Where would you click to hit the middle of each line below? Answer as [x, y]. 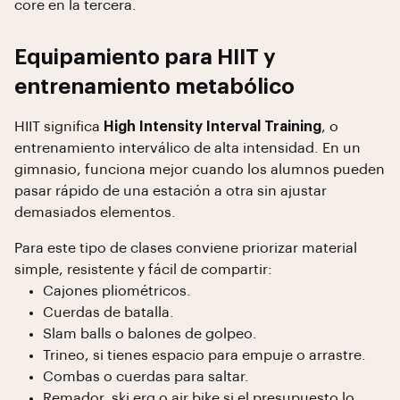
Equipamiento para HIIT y [145, 57]
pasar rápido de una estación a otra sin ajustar [171, 191]
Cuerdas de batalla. [108, 312]
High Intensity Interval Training [212, 127]
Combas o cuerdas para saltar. [146, 377]
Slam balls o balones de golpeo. [150, 334]
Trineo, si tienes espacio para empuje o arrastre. [204, 355]
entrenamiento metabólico [154, 87]
